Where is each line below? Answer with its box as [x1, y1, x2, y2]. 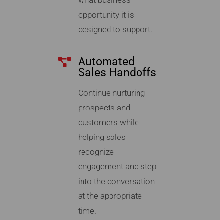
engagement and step [78, 162, 156, 172]
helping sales [78, 132, 126, 142]
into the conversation [78, 176, 155, 187]
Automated [78, 55, 135, 69]
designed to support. [78, 25, 152, 35]
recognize [78, 147, 114, 157]
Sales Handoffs [78, 66, 156, 80]
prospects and [78, 103, 130, 113]
